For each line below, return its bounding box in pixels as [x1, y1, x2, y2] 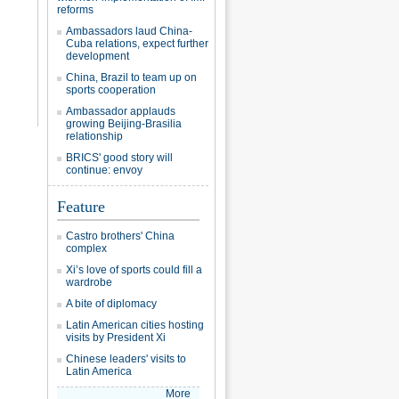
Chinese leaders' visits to [66, 353, 186, 365]
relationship [66, 130, 123, 142]
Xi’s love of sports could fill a [66, 264, 202, 276]
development [66, 50, 129, 62]
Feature [57, 198, 105, 216]
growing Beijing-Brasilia [66, 118, 182, 130]
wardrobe [66, 276, 112, 289]
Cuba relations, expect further [66, 37, 208, 50]
